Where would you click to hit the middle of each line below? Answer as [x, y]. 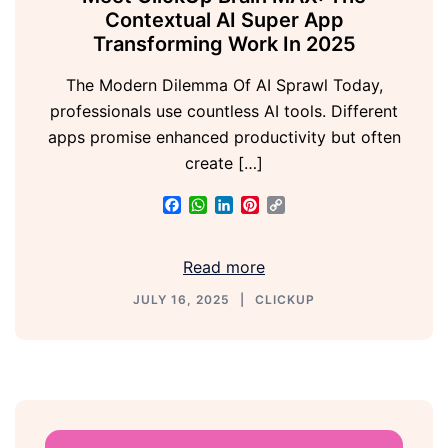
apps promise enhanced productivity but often [224, 136]
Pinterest [292, 205]
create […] [224, 162]
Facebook [218, 205]
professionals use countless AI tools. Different [224, 110]
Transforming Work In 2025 [224, 43]
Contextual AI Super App [224, 19]
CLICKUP [285, 299]
